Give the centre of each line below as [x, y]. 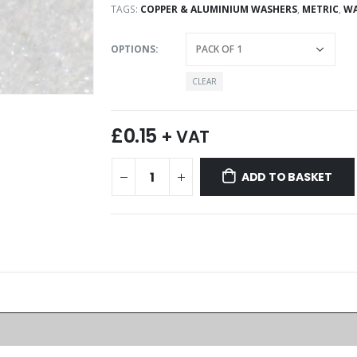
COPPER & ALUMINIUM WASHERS [219, 10]
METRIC [320, 10]
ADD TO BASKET [287, 177]
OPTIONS [133, 49]
